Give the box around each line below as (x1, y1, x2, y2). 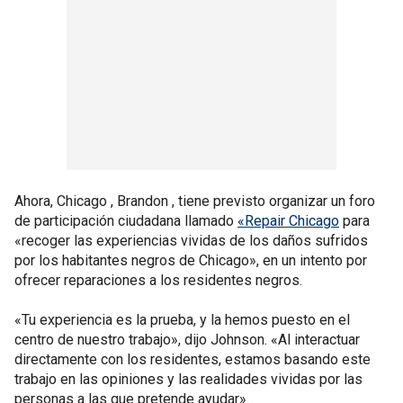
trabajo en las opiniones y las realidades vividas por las (14, 371, 363, 388)
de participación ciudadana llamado (14, 212, 237, 229)
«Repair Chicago (237, 212, 339, 229)
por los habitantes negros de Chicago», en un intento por (14, 252, 367, 269)
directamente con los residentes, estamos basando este (14, 351, 371, 368)
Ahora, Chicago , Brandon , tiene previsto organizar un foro (14, 193, 375, 210)
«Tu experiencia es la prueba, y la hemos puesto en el (14, 311, 350, 328)
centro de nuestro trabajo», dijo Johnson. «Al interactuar (14, 331, 360, 348)
